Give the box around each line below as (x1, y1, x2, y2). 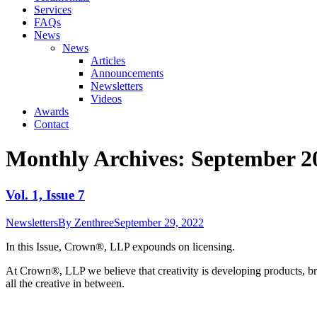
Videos (91, 93, 122, 105)
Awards (34, 105, 69, 117)
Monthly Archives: (6, 146, 191, 172)
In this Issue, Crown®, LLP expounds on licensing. (6, 240, 235, 253)
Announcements (91, 67, 163, 79)
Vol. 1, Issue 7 (6, 187, 85, 202)
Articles (91, 54, 125, 67)
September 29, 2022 (114, 216, 204, 229)
